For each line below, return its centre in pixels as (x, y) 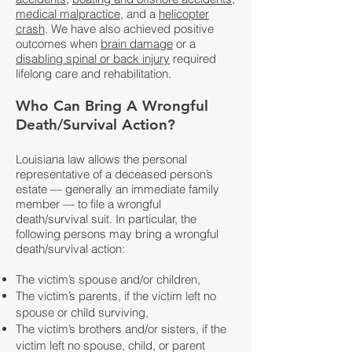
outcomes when (58, 44)
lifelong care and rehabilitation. (93, 73)
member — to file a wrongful (88, 204)
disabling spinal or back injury (93, 59)
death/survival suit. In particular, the (106, 219)
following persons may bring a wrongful (117, 234)
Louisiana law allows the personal (101, 159)
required (193, 59)
